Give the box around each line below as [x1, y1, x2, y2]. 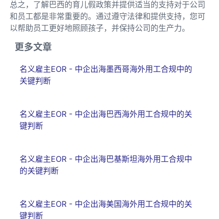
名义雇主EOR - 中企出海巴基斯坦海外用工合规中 [20, 153, 192, 164]
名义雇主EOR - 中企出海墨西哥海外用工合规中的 [20, 64, 192, 74]
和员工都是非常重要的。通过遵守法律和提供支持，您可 [10, 11, 205, 21]
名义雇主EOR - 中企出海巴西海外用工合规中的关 [20, 109, 192, 119]
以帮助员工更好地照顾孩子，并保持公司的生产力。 [10, 22, 190, 33]
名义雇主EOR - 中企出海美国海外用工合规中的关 [20, 198, 192, 209]
